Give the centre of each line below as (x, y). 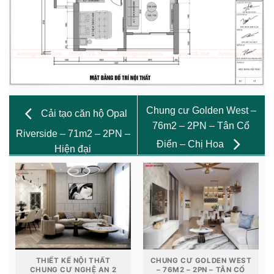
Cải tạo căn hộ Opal (83, 113)
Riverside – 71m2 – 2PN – (73, 133)
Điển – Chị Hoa (191, 144)
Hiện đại (73, 149)
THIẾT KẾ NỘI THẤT (73, 260)
